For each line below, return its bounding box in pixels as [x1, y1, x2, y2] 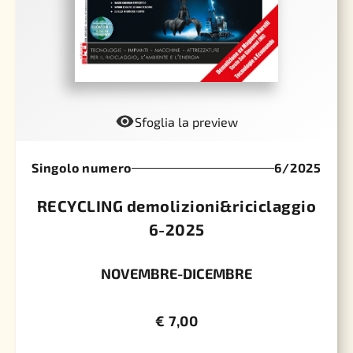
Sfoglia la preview [134, 113, 238, 131]
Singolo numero [32, 159, 132, 176]
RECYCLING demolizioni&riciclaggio [36, 195, 317, 217]
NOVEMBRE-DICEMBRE [101, 264, 252, 284]
